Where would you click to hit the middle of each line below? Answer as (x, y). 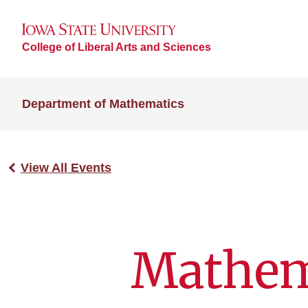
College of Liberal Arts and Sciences (117, 47)
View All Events (66, 168)
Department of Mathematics (103, 104)
